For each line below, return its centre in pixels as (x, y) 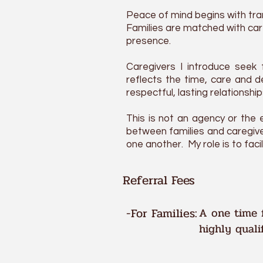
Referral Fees (159, 180)
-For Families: (164, 213)
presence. (149, 41)
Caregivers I (157, 67)
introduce (211, 67)
